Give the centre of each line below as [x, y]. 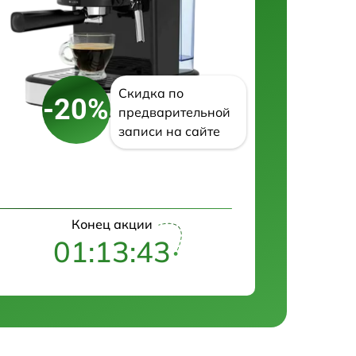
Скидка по [151, 93]
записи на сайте [169, 132]
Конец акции [112, 224]
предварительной [174, 112]
